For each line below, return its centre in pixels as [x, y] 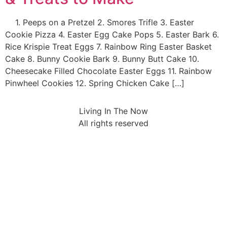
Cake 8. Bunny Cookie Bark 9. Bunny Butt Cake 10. [102, 59]
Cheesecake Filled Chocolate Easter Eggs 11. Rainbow [108, 71]
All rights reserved [113, 123]
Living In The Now [113, 111]
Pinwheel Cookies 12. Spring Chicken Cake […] [95, 83]
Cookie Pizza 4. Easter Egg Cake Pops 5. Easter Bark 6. [112, 35]
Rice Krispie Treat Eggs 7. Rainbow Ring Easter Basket [108, 47]
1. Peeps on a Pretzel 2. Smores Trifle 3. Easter [100, 23]
